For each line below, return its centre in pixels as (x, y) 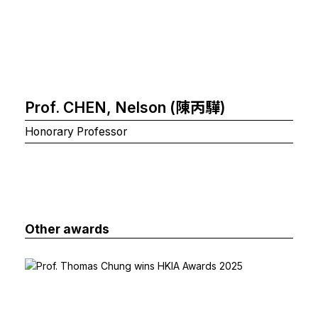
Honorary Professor (76, 131)
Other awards (67, 229)
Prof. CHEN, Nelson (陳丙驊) (125, 107)
